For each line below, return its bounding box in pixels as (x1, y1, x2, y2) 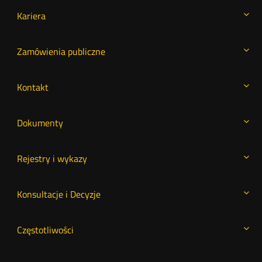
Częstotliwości (16, 223, 74, 237)
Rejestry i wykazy (16, 151, 87, 166)
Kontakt (16, 80, 49, 95)
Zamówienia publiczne (16, 44, 105, 59)
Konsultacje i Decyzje (16, 187, 101, 202)
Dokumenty (16, 116, 63, 130)
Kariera (16, 9, 46, 23)
